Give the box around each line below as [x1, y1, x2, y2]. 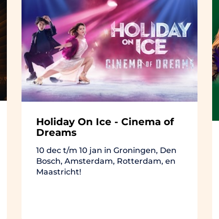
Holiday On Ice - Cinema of [36, 115, 174, 128]
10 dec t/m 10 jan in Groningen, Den [36, 145, 176, 155]
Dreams [36, 126, 77, 138]
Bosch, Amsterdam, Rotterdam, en [36, 156, 175, 166]
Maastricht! [36, 167, 81, 176]
